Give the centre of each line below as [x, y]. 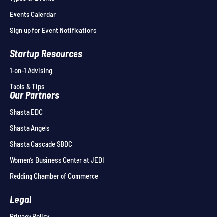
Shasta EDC [26, 112]
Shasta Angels [30, 128]
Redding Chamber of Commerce [54, 176]
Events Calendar [33, 14]
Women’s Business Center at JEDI [57, 160]
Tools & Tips [27, 86]
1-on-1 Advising [31, 70]
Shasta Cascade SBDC [41, 144]
